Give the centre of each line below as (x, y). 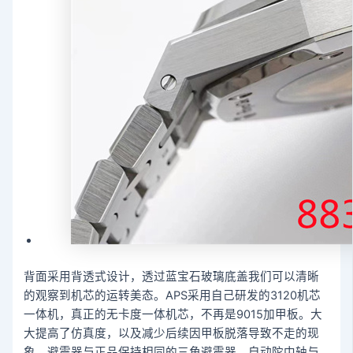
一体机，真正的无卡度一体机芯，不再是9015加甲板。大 (173, 315)
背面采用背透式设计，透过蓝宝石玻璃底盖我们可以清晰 (172, 277)
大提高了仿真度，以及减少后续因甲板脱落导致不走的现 (172, 334)
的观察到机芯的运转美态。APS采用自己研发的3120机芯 (173, 296)
